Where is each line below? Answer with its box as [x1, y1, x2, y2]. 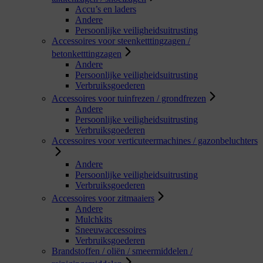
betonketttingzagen [52, 48, 122, 59]
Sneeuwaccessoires [75, 224, 146, 235]
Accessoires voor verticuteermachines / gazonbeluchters [52, 135, 258, 146]
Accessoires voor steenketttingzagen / [52, 35, 190, 46]
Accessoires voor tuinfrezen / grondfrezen [52, 93, 206, 103]
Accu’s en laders [75, 4, 136, 14]
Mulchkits [75, 214, 112, 224]
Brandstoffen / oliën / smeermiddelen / [52, 245, 193, 256]
